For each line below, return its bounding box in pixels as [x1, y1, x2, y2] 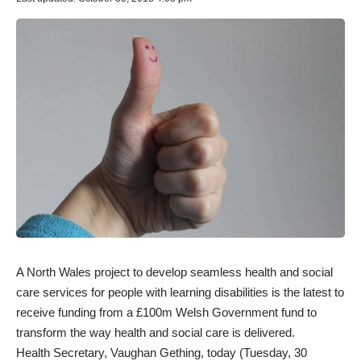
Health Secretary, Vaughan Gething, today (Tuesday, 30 [16, 345, 307, 359]
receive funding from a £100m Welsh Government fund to [16, 305, 317, 319]
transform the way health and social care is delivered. [16, 325, 295, 339]
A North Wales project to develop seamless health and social [16, 264, 333, 279]
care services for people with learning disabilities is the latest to [16, 284, 344, 299]
